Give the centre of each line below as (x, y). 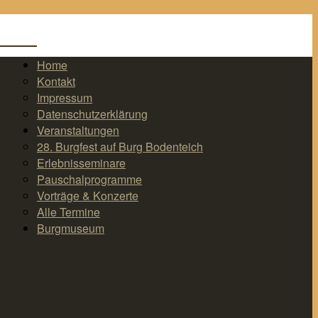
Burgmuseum (71, 228)
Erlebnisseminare (81, 163)
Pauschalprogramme (89, 179)
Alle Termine (68, 212)
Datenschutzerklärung (92, 114)
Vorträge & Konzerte (88, 196)
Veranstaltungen (78, 130)
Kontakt (56, 81)
